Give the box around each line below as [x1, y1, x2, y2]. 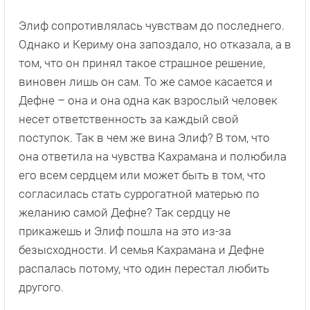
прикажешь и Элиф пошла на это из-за [19, 224, 231, 239]
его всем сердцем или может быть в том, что [19, 168, 266, 183]
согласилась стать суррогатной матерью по [19, 187, 259, 201]
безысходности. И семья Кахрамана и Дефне [19, 243, 264, 257]
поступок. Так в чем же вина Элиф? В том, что [19, 131, 270, 145]
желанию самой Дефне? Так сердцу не [19, 206, 230, 220]
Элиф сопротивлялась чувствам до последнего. [19, 19, 284, 33]
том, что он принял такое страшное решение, [19, 56, 265, 71]
